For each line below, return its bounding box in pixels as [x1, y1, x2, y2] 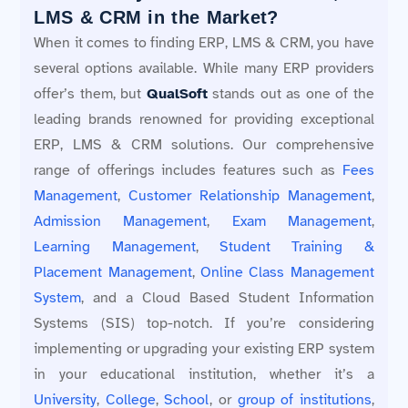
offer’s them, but [34, 84, 147, 103]
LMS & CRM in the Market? [34, 6, 279, 27]
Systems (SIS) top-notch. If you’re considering [34, 313, 374, 332]
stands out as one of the [207, 84, 374, 103]
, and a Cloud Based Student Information [81, 288, 374, 307]
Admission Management [34, 211, 208, 230]
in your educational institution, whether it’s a [34, 364, 374, 383]
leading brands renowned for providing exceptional [34, 109, 374, 128]
